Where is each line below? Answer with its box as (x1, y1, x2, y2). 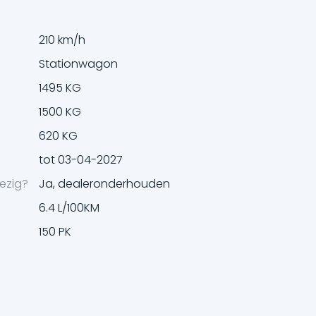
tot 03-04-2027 (38, 151, 123, 168)
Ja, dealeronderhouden (38, 175, 170, 192)
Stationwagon (38, 55, 118, 72)
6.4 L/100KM (38, 199, 99, 216)
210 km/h (38, 31, 85, 48)
